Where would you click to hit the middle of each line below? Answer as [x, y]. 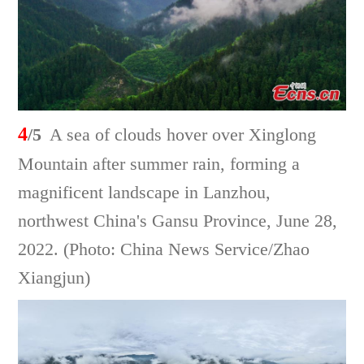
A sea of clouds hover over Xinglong [183, 134]
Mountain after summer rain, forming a [159, 163]
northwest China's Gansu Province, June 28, [178, 220]
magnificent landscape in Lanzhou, [145, 192]
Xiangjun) [54, 277]
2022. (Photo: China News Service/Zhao [164, 249]
